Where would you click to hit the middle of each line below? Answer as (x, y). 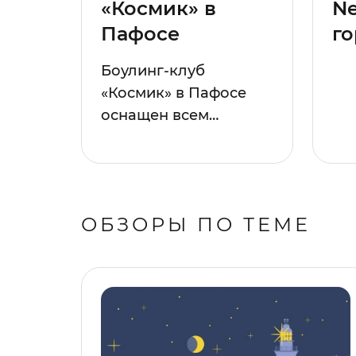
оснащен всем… (160, 115)
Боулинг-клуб (153, 70)
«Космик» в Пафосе (174, 93)
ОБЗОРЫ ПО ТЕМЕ (196, 224)
